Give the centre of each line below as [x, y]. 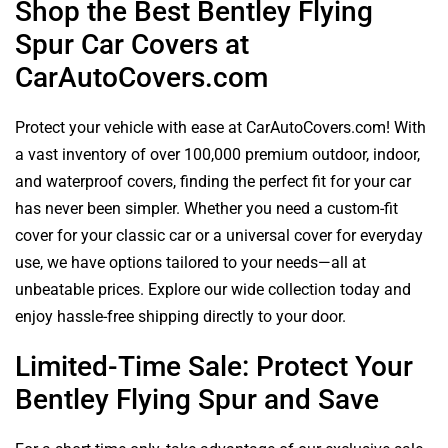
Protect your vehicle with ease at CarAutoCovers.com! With [220, 127]
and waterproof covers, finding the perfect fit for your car [213, 181]
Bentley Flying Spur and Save [197, 399]
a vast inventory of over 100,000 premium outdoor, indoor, [217, 154]
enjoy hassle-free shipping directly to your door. [180, 316]
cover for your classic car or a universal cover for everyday [219, 235]
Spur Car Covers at [132, 44]
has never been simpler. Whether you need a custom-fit [206, 208]
